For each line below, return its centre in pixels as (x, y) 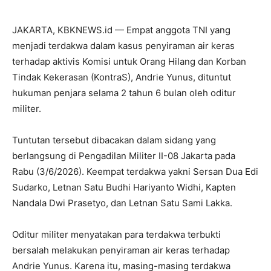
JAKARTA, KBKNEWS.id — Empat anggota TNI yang (121, 30)
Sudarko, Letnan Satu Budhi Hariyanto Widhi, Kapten (124, 187)
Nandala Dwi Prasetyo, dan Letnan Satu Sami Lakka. (122, 203)
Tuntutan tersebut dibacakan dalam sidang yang (114, 140)
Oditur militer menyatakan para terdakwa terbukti (116, 234)
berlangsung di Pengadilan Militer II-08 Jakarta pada (124, 155)
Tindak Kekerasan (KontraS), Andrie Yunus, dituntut (122, 77)
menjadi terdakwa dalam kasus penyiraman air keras (123, 45)
